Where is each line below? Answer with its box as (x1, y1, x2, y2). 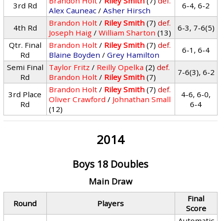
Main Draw (88, 176, 132, 187)
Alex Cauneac (49, 5, 97, 15)
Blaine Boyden (49, 50, 101, 60)
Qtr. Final (8, 40, 41, 50)
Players (97, 198, 124, 208)
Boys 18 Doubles (72, 157, 148, 171)
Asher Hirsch (103, 5, 151, 15)
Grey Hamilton (107, 50, 160, 60)
